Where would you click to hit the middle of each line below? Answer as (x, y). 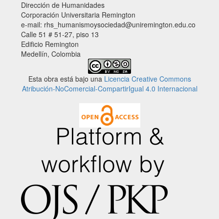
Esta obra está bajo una (66, 79)
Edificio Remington (50, 44)
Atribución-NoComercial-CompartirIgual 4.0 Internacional (109, 89)
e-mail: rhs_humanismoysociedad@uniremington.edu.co (108, 25)
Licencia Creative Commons (147, 79)
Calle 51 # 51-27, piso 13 (60, 34)
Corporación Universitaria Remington (78, 15)
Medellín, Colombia (51, 54)
